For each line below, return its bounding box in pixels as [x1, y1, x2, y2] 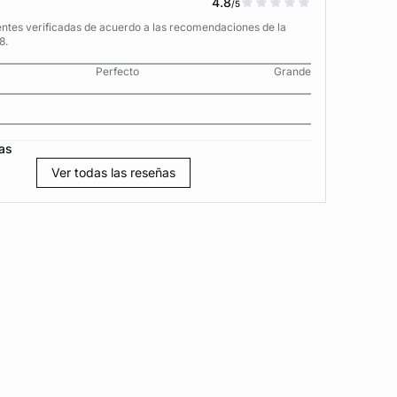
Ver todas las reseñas [51, 165, 176, 180]
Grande [273, 65, 311, 78]
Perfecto [95, 65, 139, 78]
